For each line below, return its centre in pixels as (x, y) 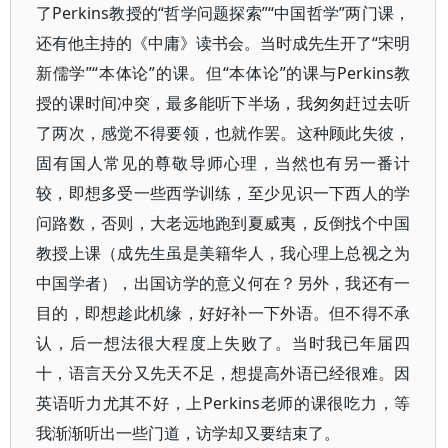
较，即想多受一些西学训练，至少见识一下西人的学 (223, 193)
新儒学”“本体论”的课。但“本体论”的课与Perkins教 (223, 73)
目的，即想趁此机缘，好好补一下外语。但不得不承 (223, 313)
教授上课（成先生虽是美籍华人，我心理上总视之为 (223, 253)
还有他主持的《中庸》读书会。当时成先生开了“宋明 (223, 43)
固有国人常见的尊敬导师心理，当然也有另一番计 (223, 163)
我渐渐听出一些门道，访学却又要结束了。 (188, 433)
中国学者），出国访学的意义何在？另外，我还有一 (223, 283)
